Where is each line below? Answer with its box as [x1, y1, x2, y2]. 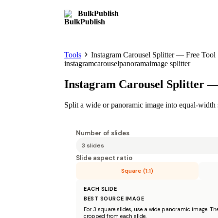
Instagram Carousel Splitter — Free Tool [91, 51, 216, 59]
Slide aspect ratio [76, 153, 132, 162]
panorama [119, 59, 149, 68]
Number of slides [76, 128, 129, 137]
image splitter [149, 59, 190, 68]
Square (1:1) [121, 166, 153, 175]
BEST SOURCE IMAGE [84, 195, 145, 202]
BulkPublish [78, 9, 119, 18]
